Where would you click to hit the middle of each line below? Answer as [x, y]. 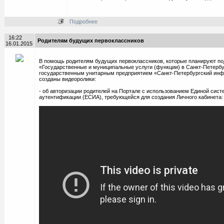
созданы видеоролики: [67, 79]
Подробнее [83, 21]
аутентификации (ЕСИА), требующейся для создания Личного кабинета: [131, 97]
